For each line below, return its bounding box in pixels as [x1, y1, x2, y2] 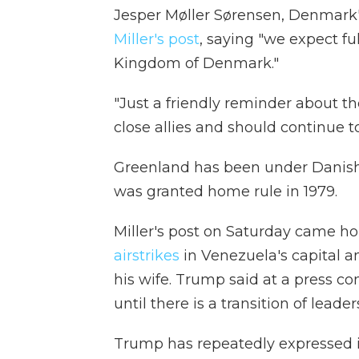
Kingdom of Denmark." [114, 54, 279, 72]
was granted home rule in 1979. [114, 183, 337, 200]
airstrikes [114, 247, 184, 264]
